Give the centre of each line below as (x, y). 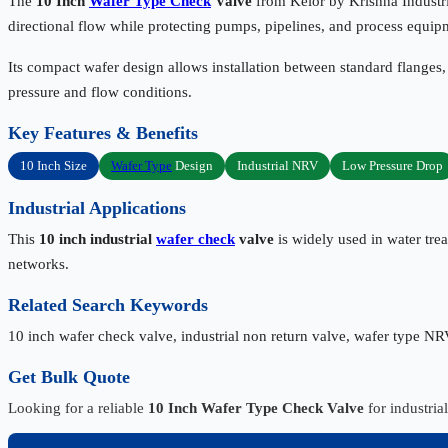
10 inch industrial (97, 239)
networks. (38, 264)
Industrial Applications (97, 208)
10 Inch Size (53, 166)
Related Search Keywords (108, 305)
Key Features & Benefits (103, 133)
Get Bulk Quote (69, 377)
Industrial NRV (277, 166)
